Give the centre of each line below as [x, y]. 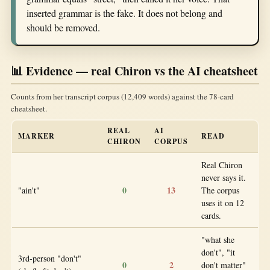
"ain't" [29, 190]
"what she [218, 239]
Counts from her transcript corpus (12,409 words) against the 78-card [122, 96]
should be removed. [63, 27]
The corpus [220, 190]
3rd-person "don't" [50, 258]
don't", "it [218, 252]
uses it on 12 [223, 202]
